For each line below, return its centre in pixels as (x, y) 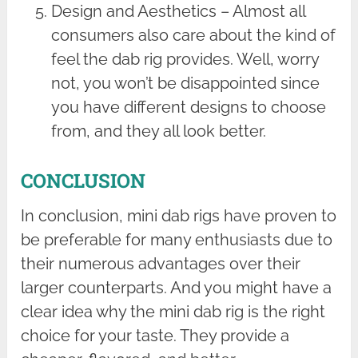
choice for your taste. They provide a (155, 336)
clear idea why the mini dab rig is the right (173, 312)
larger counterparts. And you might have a (177, 288)
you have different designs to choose (189, 107)
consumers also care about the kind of (194, 35)
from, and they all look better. (159, 131)
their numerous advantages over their (161, 264)
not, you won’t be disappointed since (186, 83)
